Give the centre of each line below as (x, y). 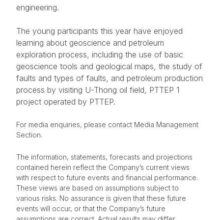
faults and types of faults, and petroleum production (110, 78)
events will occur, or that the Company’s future (91, 209)
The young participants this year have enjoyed (99, 31)
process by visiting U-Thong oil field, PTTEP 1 (98, 90)
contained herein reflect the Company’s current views (103, 167)
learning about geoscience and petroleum (90, 43)
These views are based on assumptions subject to (97, 188)
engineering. (38, 8)
